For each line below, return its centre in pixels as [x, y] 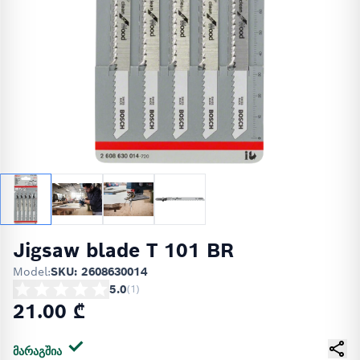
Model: [32, 272]
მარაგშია [39, 351]
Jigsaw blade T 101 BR [123, 250]
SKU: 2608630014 [99, 272]
